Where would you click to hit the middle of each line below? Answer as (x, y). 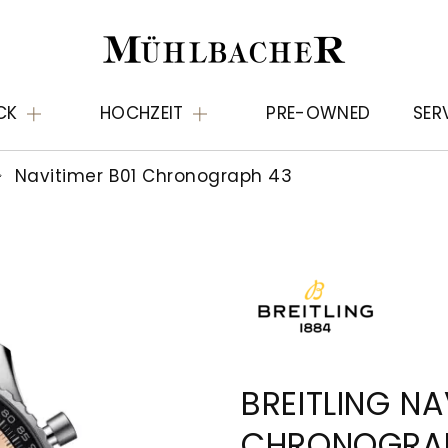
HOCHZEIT (142, 113)
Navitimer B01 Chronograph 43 (151, 176)
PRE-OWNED (318, 113)
